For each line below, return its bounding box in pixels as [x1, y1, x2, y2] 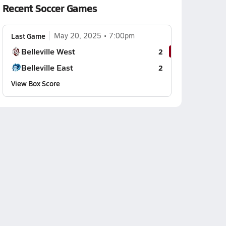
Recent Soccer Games [2, 1, 97, 15]
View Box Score [11, 78, 60, 88]
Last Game [11, 31, 45, 41]
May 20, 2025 [53, 31, 101, 40]
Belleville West [21, 45, 75, 57]
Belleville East [21, 62, 73, 73]
